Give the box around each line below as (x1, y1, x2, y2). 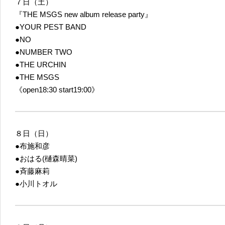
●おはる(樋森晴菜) (15, 154, 77, 163)
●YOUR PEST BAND (15, 22, 86, 31)
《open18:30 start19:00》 (15, 85, 99, 94)
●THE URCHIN (15, 60, 66, 69)
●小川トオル (15, 179, 57, 188)
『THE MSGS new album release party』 (15, 10, 152, 19)
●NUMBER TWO (15, 47, 72, 56)
